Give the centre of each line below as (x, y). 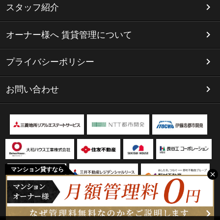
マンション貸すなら (37, 169)
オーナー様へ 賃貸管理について (69, 35)
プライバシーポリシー (50, 62)
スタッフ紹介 (32, 8)
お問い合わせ (32, 90)
